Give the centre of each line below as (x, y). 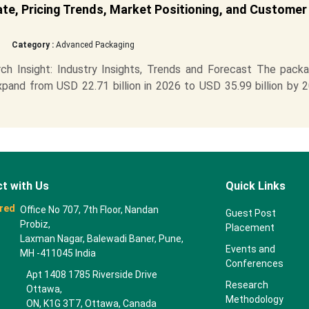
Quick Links (255, 186)
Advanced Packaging (94, 45)
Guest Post (250, 213)
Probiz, (36, 224)
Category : (32, 45)
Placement (250, 228)
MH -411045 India (58, 253)
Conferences (254, 263)
